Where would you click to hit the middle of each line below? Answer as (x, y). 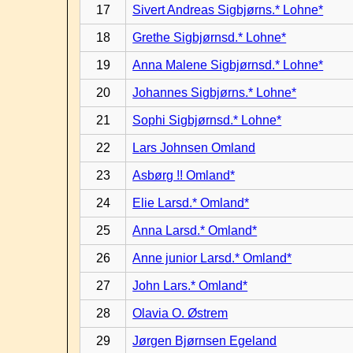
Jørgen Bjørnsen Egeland (205, 341)
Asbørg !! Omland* (184, 175)
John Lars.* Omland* (190, 286)
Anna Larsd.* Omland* (195, 230)
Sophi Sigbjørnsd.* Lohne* (207, 120)
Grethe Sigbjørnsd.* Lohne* (210, 37)
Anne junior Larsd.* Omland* (212, 258)
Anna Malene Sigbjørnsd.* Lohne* (228, 65)
